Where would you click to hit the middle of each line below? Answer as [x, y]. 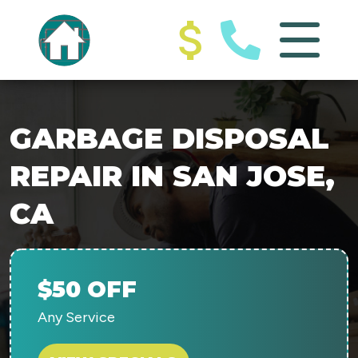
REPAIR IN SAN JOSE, [172, 176]
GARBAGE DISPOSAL [169, 138]
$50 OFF [87, 289]
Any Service [76, 317]
